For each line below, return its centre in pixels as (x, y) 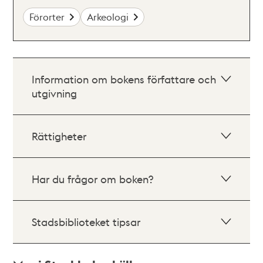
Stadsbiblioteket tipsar (86, 222)
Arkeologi (108, 17)
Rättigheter (59, 136)
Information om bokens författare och (124, 79)
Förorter (47, 17)
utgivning (55, 93)
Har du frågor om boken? (93, 179)
